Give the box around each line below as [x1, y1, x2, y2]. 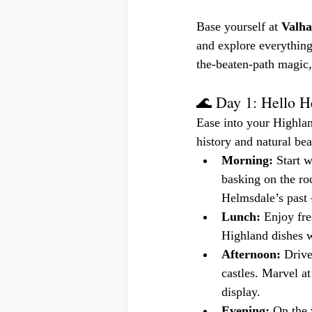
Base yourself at [196, 19, 281, 33]
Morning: [221, 153, 273, 167]
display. [221, 285, 260, 299]
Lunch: [221, 210, 260, 224]
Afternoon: [221, 247, 281, 261]
